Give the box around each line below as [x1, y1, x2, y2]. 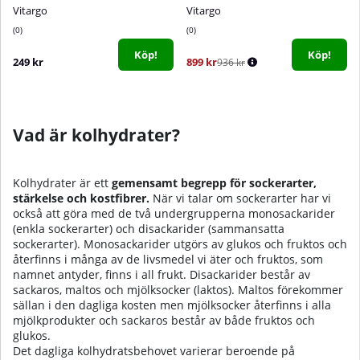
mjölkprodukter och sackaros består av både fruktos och [13, 313, 315, 329]
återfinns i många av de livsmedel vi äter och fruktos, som [13, 252, 323, 268]
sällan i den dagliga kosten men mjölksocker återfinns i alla [13, 297, 331, 313]
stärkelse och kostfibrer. [13, 190, 149, 207]
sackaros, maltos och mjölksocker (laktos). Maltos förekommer [13, 282, 343, 298]
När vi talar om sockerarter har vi [149, 190, 331, 207]
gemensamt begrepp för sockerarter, [112, 175, 317, 191]
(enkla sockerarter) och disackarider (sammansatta [13, 221, 284, 237]
